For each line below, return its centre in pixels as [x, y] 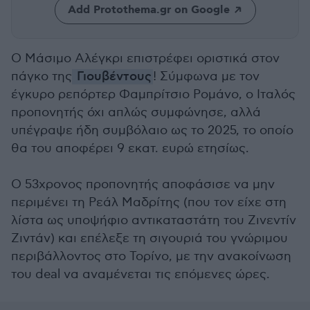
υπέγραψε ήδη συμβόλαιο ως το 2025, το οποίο [152, 130]
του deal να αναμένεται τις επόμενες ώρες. [140, 274]
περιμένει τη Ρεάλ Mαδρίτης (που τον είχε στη [149, 202]
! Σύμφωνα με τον [206, 76]
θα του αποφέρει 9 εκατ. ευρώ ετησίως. [130, 148]
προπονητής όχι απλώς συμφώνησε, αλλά [136, 112]
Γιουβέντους [112, 77]
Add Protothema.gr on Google [148, 10]
